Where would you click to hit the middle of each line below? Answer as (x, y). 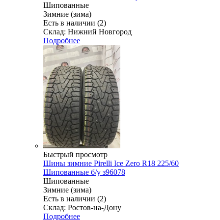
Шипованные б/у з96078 (84, 172)
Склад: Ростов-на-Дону (82, 207)
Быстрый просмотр (75, 154)
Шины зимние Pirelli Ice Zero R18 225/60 (111, 163)
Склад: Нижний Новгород (87, 31)
